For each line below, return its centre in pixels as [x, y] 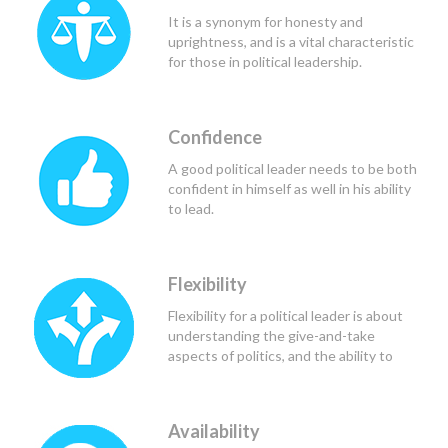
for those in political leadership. [264, 61]
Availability [213, 430]
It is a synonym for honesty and [265, 21]
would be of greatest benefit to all [274, 14]
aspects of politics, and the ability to [280, 355]
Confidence [214, 136]
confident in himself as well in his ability [289, 188]
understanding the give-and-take [271, 335]
